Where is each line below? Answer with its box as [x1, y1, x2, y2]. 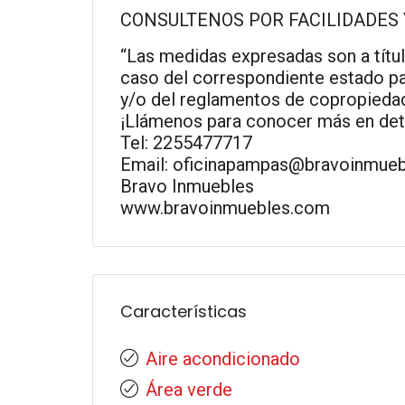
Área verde [146, 379, 232, 400]
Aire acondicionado [146, 348, 300, 370]
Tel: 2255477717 [120, 132, 252, 154]
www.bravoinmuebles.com [120, 197, 330, 219]
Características [120, 300, 247, 323]
